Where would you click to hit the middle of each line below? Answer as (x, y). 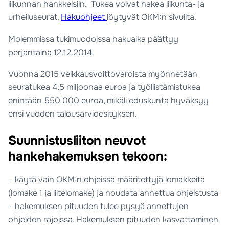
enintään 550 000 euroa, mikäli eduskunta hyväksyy (109, 100)
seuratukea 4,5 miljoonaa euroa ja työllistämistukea (105, 87)
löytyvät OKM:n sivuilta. (152, 17)
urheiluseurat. (35, 17)
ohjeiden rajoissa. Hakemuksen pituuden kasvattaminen (113, 219)
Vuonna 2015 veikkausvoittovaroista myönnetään (103, 74)
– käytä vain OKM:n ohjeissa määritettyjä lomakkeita (107, 179)
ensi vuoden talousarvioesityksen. (73, 113)
